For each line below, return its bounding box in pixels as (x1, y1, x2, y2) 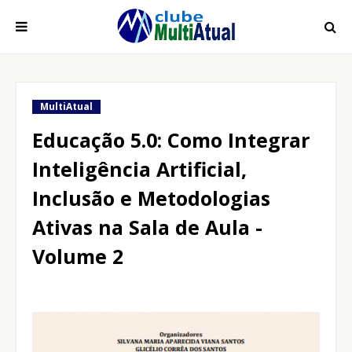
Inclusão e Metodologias (32, 185, 270, 211)
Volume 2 (32, 243, 123, 269)
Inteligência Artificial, (32, 156, 247, 182)
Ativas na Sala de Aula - (32, 214, 262, 240)
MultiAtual (40, 100, 93, 113)
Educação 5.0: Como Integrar (32, 126, 310, 153)
